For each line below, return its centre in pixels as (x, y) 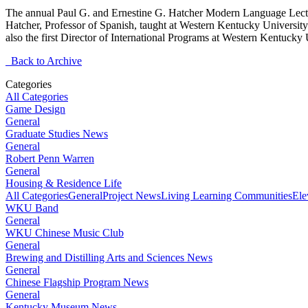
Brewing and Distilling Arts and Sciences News (109, 258)
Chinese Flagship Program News (77, 283)
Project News (132, 196)
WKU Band (32, 208)
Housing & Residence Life (64, 184)
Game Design (35, 109)
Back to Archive (44, 61)
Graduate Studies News (57, 134)
